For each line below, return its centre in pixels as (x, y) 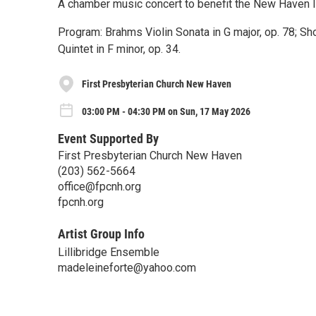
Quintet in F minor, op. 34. (119, 49)
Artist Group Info (101, 233)
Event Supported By (108, 138)
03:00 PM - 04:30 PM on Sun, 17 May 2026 (166, 111)
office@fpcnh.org (99, 186)
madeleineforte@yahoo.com (127, 267)
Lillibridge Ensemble (109, 252)
